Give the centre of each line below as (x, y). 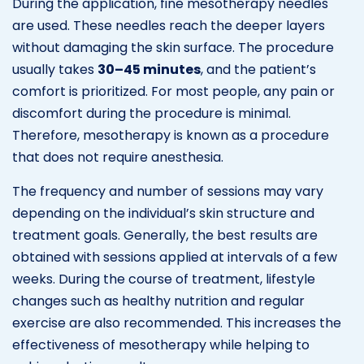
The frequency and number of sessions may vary (168, 191)
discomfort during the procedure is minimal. (152, 113)
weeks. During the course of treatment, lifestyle (164, 279)
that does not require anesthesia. (118, 157)
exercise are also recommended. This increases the (177, 323)
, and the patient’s (258, 69)
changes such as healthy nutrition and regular (158, 301)
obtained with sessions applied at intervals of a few (175, 257)
